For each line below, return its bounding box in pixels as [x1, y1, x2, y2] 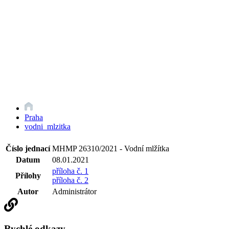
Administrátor [52, 187, 97, 196]
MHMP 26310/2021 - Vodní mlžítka [52, 144, 169, 153]
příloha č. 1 [52, 167, 88, 176]
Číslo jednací [6, 144, 50, 153]
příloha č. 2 [52, 176, 88, 185]
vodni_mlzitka [25, 122, 71, 131]
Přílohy [15, 171, 41, 180]
